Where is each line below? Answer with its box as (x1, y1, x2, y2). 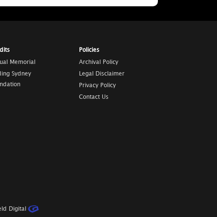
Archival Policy (78, 60, 118, 65)
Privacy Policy (78, 83, 116, 88)
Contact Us (78, 94, 108, 100)
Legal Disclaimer (78, 71, 124, 77)
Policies (78, 47, 99, 53)
